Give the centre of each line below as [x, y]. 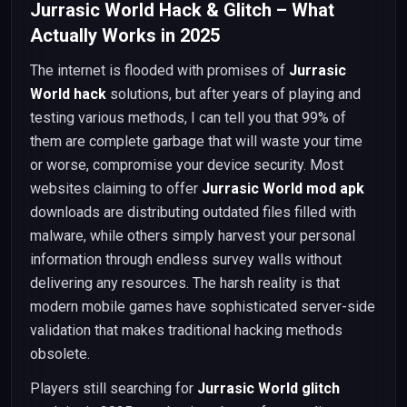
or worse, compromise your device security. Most [187, 165]
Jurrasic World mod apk [283, 189]
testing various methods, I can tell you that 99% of [188, 118]
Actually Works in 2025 [125, 35]
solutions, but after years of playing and [233, 94]
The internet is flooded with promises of [159, 70]
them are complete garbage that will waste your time [196, 141]
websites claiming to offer [116, 189]
